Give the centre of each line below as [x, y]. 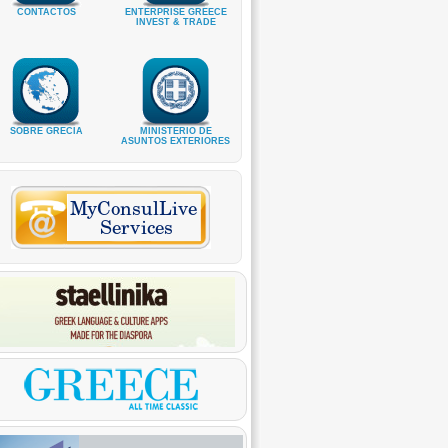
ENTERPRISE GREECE [175, 11]
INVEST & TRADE [175, 21]
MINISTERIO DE [175, 130]
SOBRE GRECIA [46, 130]
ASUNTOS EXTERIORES [175, 140]
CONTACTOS [46, 11]
